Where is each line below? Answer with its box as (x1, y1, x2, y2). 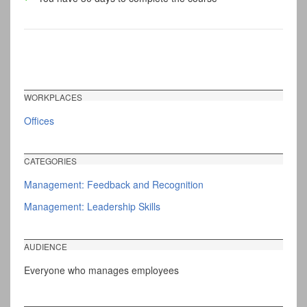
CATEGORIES (24, 155, 77, 167)
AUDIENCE (24, 241, 67, 253)
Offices (24, 114, 54, 128)
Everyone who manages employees (24, 262, 179, 277)
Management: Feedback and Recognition (24, 177, 204, 192)
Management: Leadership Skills (24, 199, 160, 214)
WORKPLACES (24, 91, 82, 103)
